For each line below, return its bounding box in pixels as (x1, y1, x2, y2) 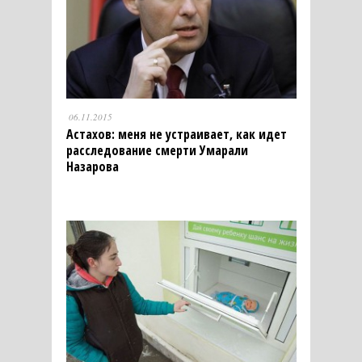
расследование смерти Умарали (65, 141, 248, 159)
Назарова (65, 157, 119, 175)
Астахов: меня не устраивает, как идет (65, 124, 287, 143)
